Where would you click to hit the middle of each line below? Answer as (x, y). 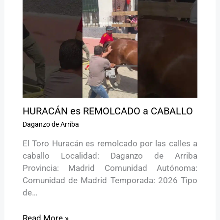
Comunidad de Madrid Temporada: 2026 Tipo (110, 180)
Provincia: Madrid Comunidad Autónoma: (110, 168)
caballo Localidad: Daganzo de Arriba (110, 156)
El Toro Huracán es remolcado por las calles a (110, 144)
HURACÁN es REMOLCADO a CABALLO (108, 111)
